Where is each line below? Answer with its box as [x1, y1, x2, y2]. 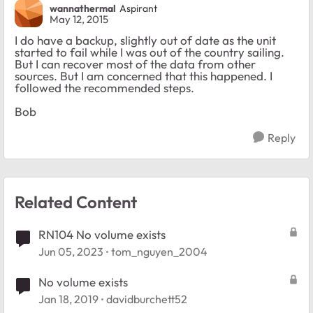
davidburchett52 [106, 292, 187, 307]
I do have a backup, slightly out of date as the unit [15, 33, 276, 48]
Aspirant [119, 1, 157, 15]
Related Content [15, 191, 137, 213]
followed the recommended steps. [15, 80, 194, 96]
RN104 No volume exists [38, 227, 166, 242]
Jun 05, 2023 [38, 245, 103, 259]
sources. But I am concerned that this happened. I [15, 68, 272, 84]
